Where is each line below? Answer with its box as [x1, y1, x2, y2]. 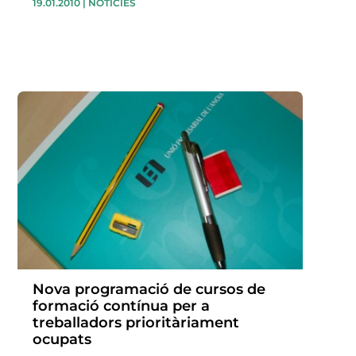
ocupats [32, 331, 91, 349]
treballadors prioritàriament [32, 314, 239, 332]
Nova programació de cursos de [32, 281, 265, 299]
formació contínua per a [32, 297, 210, 315]
